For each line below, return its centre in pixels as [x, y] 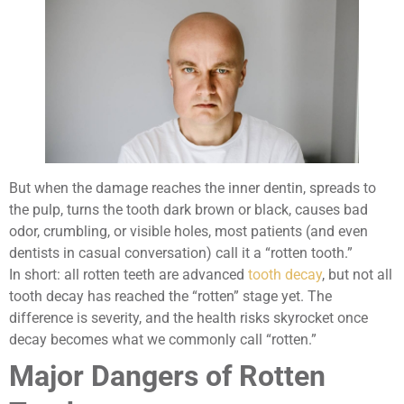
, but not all [357, 274]
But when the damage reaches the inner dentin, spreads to [193, 188]
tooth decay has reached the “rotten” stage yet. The [170, 296]
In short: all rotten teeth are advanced [129, 274]
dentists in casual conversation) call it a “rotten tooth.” [181, 252]
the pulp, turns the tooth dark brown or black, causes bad [188, 209]
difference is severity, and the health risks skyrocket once [188, 317]
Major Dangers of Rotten [167, 376]
